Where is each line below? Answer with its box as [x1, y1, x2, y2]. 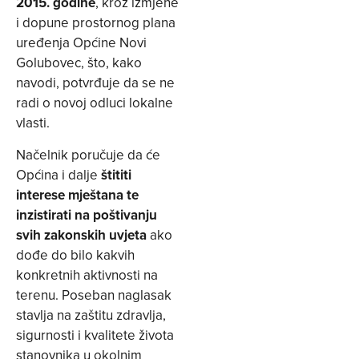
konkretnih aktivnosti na [16, 264, 158, 284]
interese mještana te [16, 184, 139, 204]
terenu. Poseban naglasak [16, 284, 171, 305]
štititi [101, 164, 131, 184]
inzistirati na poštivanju [16, 204, 157, 224]
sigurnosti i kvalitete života [16, 325, 174, 345]
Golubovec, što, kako [16, 53, 142, 73]
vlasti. [16, 113, 50, 133]
